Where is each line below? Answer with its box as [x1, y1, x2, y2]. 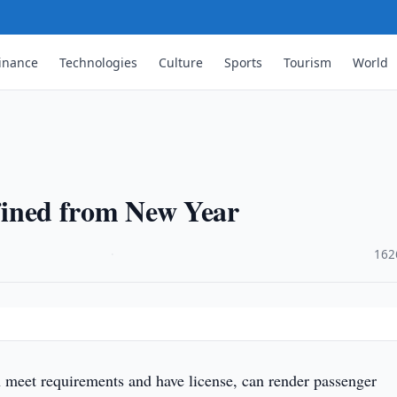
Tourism [284, 53, 332, 71]
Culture [159, 53, 204, 71]
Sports [224, 53, 263, 71]
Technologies [59, 53, 138, 71]
